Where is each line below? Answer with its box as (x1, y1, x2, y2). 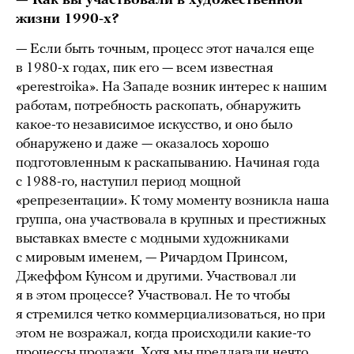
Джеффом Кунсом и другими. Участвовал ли (16, 269, 296, 285)
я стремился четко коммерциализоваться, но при (16, 307, 326, 323)
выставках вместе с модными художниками (16, 232, 289, 247)
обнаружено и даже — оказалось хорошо (16, 137, 269, 153)
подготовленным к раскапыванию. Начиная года (16, 156, 320, 171)
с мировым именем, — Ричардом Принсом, (16, 250, 288, 266)
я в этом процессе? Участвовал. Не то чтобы (16, 288, 290, 304)
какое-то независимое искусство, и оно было (16, 118, 292, 134)
